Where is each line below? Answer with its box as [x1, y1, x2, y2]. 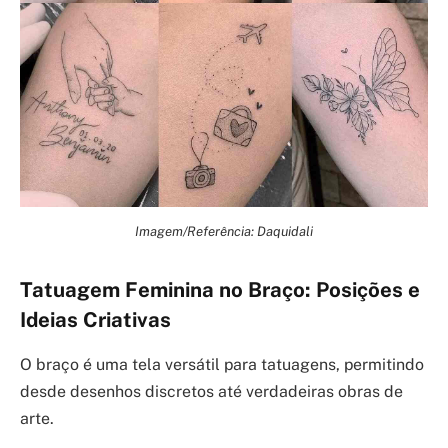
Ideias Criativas [20, 308, 171, 333]
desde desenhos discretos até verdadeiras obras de [20, 381, 403, 401]
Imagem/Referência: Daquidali [135, 223, 313, 240]
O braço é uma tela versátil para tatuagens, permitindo [20, 354, 424, 374]
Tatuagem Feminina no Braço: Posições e [20, 278, 420, 303]
